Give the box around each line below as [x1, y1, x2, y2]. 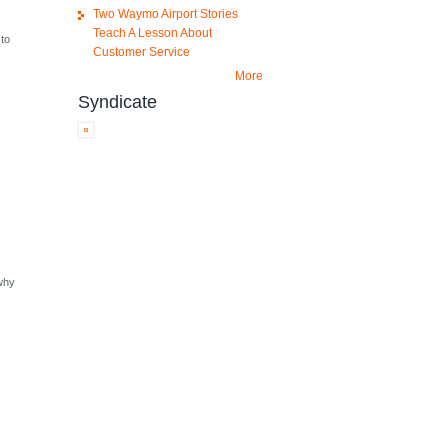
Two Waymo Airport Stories [92, 7, 238, 22]
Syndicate [77, 92, 157, 113]
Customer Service [92, 45, 190, 60]
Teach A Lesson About [92, 26, 212, 41]
